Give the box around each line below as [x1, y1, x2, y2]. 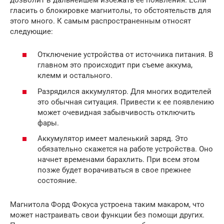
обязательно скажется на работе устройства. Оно [37, 144, 213, 154]
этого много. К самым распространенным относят [10, 16, 191, 25]
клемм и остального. [37, 71, 112, 80]
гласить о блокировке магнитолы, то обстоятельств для [10, 5, 211, 15]
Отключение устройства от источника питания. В [37, 50, 213, 59]
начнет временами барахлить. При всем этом [37, 155, 199, 164]
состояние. [37, 176, 77, 185]
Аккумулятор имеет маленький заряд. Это [37, 134, 188, 143]
